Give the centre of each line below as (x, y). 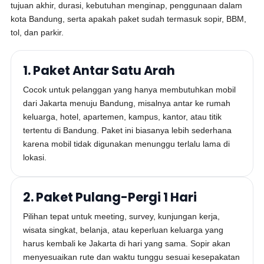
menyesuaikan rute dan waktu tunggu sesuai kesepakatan (132, 257)
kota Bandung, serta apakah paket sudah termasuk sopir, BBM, (129, 19)
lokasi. (35, 157)
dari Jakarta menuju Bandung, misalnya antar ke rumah (127, 103)
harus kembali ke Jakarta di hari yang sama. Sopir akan (127, 243)
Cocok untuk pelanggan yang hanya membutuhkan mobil (130, 90)
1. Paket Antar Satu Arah (99, 70)
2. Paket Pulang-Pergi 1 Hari (110, 197)
